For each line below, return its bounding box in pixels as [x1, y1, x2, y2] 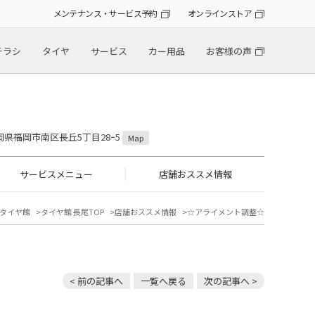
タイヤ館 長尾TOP [41, 206, 104, 218]
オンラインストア [187, 7, 252, 20]
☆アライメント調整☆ [187, 206, 264, 218]
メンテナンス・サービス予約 [53, 7, 157, 20]
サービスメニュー [19, 167, 93, 181]
